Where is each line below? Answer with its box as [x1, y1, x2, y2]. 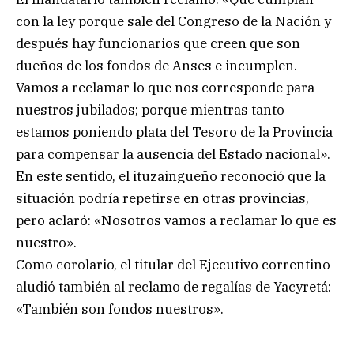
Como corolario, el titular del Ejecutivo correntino [16, 255, 330, 273]
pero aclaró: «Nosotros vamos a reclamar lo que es [16, 211, 337, 229]
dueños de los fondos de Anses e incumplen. [16, 56, 297, 74]
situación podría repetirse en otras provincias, [16, 189, 309, 207]
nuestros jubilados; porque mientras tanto [16, 100, 284, 119]
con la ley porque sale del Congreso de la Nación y [16, 12, 331, 30]
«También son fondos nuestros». [16, 299, 224, 318]
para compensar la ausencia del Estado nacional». [16, 145, 330, 163]
